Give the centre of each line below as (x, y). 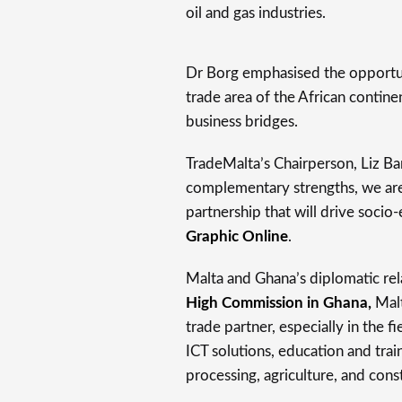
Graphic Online (237, 236)
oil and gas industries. (256, 13)
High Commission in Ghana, (279, 303)
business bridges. (242, 122)
